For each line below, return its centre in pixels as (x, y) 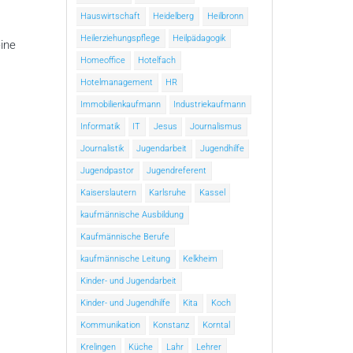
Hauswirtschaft (111, 17)
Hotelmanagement (117, 83)
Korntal (216, 325)
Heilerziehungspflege (121, 39)
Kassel (212, 193)
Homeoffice (103, 61)
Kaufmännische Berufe (125, 237)
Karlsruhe (168, 193)
